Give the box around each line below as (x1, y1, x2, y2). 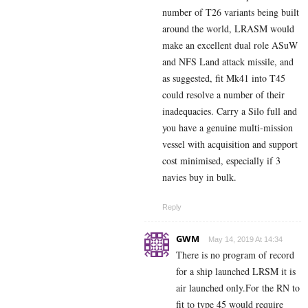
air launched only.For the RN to (176, 281, 300, 295)
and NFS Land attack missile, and (162, 55, 294, 69)
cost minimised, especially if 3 (162, 154, 280, 168)
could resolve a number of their (162, 88, 285, 102)
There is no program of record (176, 248, 294, 262)
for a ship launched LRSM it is (176, 265, 296, 278)
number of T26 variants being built (162, 5, 299, 19)
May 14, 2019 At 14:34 (208, 235, 283, 244)
